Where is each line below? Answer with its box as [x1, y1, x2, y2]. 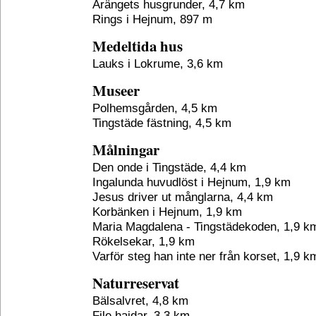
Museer [92, 80, 140, 101]
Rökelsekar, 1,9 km [92, 234, 195, 248]
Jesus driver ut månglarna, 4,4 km [92, 190, 273, 204]
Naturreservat [92, 272, 179, 293]
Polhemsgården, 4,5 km [92, 101, 217, 115]
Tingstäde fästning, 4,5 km [92, 116, 231, 130]
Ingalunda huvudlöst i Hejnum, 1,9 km [92, 175, 291, 189]
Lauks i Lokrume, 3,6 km [92, 56, 223, 71]
